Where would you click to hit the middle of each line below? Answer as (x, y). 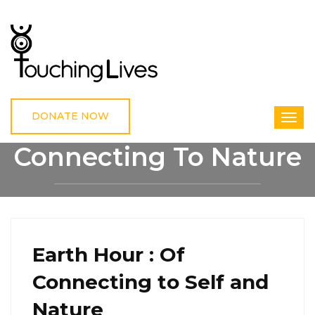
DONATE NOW (70, 116)
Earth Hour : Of (109, 255)
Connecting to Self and (150, 282)
